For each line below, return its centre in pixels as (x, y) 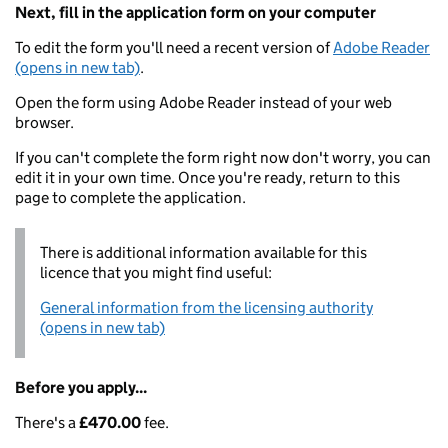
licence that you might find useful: (156, 272)
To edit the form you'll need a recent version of (174, 47)
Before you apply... (81, 387)
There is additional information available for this (203, 252)
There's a (47, 422)
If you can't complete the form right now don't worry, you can (223, 157)
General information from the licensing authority (206, 307)
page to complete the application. (130, 197)
